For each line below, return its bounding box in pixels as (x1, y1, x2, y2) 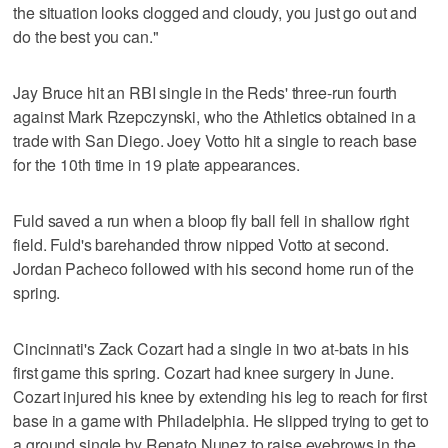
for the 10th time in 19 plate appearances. (13, 152, 300, 176)
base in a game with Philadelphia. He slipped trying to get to (13, 408, 429, 432)
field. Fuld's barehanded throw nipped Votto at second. (13, 232, 389, 256)
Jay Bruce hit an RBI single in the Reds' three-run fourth (13, 80, 398, 104)
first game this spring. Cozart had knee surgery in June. (13, 360, 394, 384)
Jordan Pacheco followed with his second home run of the (13, 256, 414, 280)
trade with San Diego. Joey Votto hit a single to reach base (13, 128, 418, 152)
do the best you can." (13, 24, 159, 48)
